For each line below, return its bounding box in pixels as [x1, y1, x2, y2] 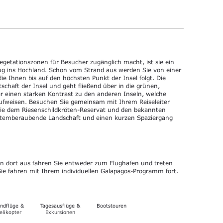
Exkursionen [45, 209, 75, 216]
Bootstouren [96, 203, 126, 209]
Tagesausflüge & [40, 203, 80, 209]
